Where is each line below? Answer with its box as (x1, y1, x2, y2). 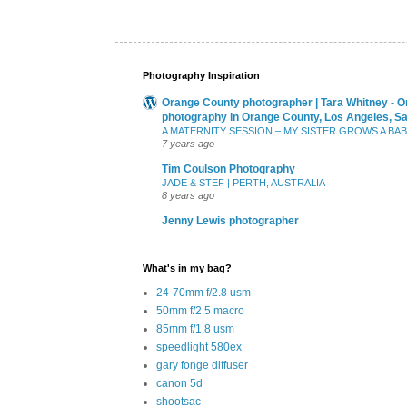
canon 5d (156, 377, 203, 391)
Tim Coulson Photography (162, 163, 295, 176)
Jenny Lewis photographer (162, 214, 299, 228)
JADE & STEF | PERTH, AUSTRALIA (162, 177, 325, 189)
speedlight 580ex (156, 341, 242, 354)
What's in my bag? (143, 263, 232, 274)
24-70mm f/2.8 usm (156, 286, 251, 300)
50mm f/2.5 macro (156, 304, 244, 318)
